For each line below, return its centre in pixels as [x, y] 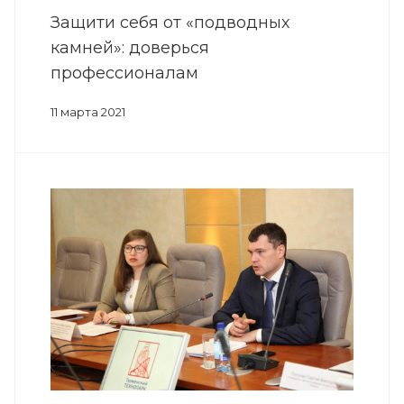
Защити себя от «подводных [170, 23]
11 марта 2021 [88, 112]
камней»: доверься [130, 48]
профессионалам [124, 73]
